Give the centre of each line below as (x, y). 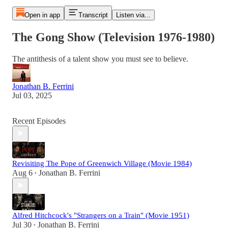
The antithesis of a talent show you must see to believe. (100, 59)
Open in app (42, 15)
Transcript (93, 15)
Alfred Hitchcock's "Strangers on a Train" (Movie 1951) (101, 215)
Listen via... (133, 15)
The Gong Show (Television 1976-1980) (113, 37)
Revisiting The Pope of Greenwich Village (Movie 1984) (102, 163)
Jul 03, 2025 (32, 95)
